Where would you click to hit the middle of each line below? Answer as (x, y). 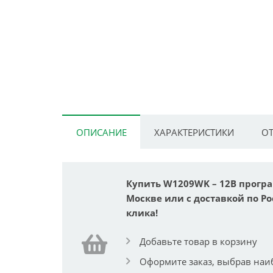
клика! (142, 212)
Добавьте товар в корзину (198, 242)
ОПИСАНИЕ (101, 132)
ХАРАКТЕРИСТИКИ (194, 132)
